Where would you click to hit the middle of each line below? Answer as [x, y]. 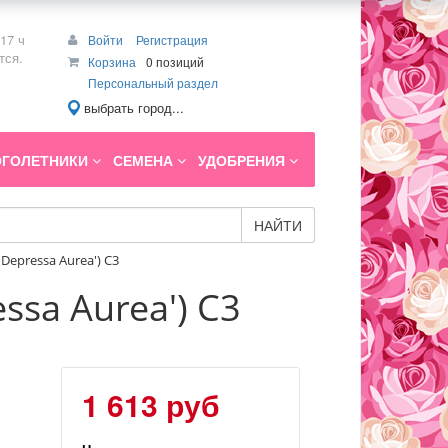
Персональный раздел [153, 82]
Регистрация [172, 39]
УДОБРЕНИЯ [243, 160]
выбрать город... [134, 108]
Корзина [112, 61]
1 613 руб [150, 405]
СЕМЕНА [145, 160]
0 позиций [175, 61]
